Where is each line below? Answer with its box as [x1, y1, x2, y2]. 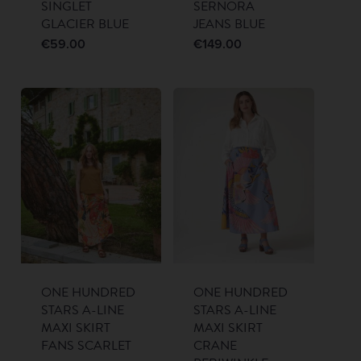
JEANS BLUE [193, 15, 266, 35]
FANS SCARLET [40, 336, 131, 356]
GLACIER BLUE [40, 15, 129, 35]
